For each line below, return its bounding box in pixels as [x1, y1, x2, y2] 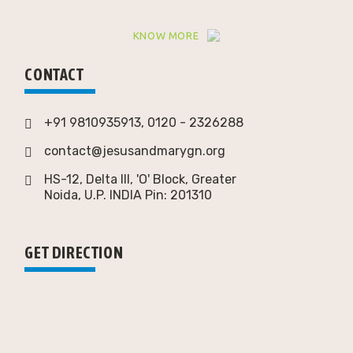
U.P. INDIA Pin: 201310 [84, 188, 213, 203]
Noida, [44, 188, 85, 203]
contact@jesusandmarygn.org [44, 143, 226, 159]
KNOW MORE [132, 30, 199, 42]
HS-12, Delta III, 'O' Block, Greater [44, 172, 237, 188]
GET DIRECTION [24, 243, 124, 262]
